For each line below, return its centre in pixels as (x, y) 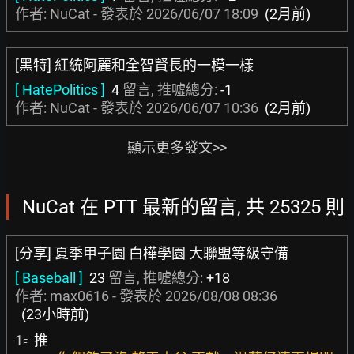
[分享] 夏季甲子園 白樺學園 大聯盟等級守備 (152, 253)
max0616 (79, 296)
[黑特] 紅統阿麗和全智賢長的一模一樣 (134, 65)
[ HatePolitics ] (60, 90)
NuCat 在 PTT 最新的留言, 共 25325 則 (183, 207)
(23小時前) (55, 314)
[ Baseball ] (49, 278)
